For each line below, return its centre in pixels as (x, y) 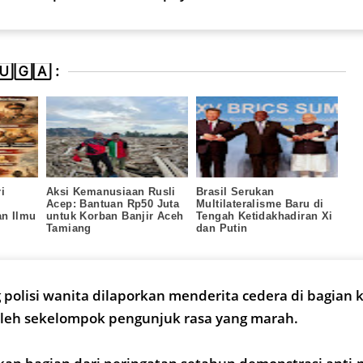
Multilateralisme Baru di (260, 203)
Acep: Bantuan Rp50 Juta (113, 203)
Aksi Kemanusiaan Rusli (111, 191)
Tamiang (69, 228)
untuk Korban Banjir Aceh (115, 216)
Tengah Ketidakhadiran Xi (265, 216)
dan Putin (222, 228)
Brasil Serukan (235, 191)
